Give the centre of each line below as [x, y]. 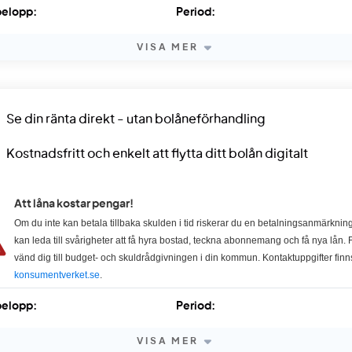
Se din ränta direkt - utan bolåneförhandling [136, 119]
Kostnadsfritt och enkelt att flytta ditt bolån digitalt [157, 154]
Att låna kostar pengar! [73, 204]
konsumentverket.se [57, 275]
